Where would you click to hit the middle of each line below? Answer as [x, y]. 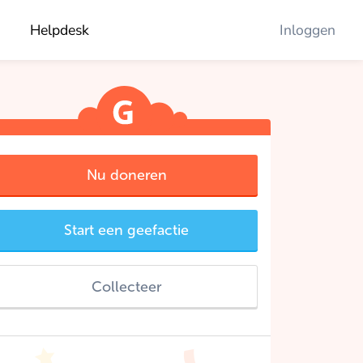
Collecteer [126, 286]
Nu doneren [126, 175]
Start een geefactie [126, 231]
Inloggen [308, 30]
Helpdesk [59, 30]
